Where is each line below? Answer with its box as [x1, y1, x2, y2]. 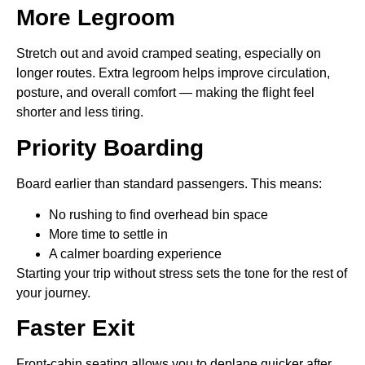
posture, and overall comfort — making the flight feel [16, 86, 314, 100]
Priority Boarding [16, 134, 204, 161]
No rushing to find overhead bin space [49, 207, 268, 222]
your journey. [16, 285, 90, 300]
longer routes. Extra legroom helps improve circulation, [16, 66, 330, 81]
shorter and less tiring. [16, 105, 143, 120]
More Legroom [16, 5, 175, 31]
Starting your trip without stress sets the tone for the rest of [16, 266, 347, 280]
